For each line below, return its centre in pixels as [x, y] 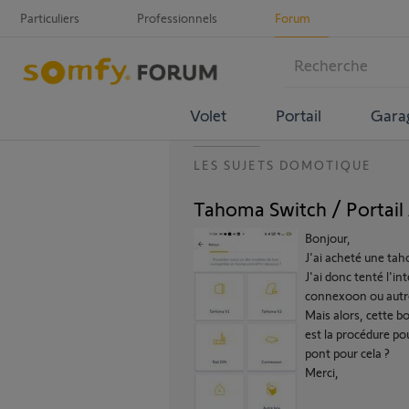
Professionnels [177, 18]
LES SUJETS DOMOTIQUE [283, 165]
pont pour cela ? [347, 353]
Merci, [322, 372]
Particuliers [50, 18]
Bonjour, [328, 238]
